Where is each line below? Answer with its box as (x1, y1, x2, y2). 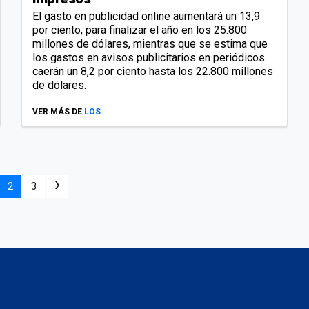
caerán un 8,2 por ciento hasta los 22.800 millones (32, 64, 273, 78)
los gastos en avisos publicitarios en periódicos (32, 50, 265, 64)
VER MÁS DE (32, 106, 82, 117)
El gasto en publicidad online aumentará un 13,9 (32, 9, 260, 23)
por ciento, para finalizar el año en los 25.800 (32, 23, 247, 37)
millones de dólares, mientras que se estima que (32, 37, 268, 50)
